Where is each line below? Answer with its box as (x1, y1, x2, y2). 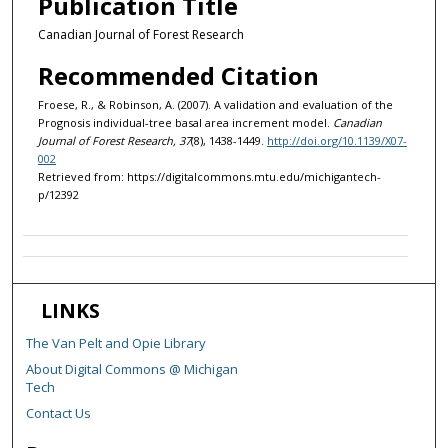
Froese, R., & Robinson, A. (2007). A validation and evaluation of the (37, 97, 393, 113)
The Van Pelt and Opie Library (26, 333, 207, 352)
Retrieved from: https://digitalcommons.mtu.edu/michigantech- (37, 169, 381, 185)
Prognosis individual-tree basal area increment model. (37, 115, 333, 131)
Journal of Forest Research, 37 (37, 133, 191, 149)
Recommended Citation (37, 59, 319, 93)
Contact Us (26, 403, 92, 422)
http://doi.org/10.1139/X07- (266, 133, 407, 149)
